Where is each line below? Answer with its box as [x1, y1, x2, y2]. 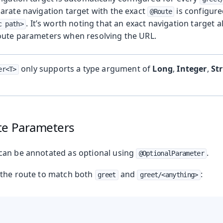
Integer [177, 63, 207, 75]
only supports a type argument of [18, 63, 153, 75]
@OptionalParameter [138, 149, 204, 158]
